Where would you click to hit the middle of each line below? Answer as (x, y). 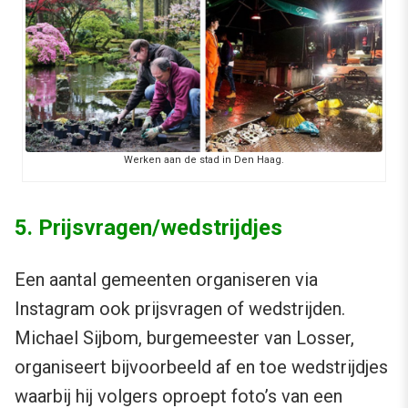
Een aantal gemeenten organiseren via (166, 279)
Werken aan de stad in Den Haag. (204, 159)
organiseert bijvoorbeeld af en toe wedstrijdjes (201, 367)
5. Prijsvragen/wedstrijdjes (148, 227)
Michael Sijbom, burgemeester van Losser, (184, 337)
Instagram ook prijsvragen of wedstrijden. (180, 308)
